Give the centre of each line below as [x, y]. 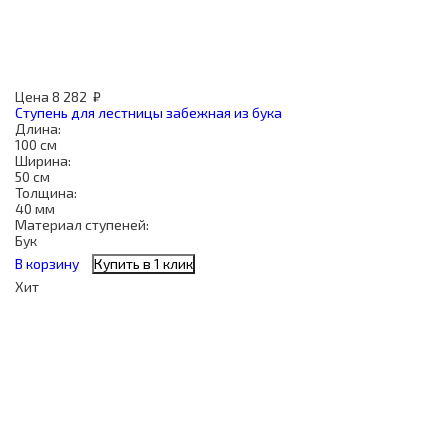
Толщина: [46, 192]
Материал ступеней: [82, 224]
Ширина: [43, 160]
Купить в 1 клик [143, 263]
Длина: [38, 128]
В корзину [47, 263]
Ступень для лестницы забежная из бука [148, 112]
